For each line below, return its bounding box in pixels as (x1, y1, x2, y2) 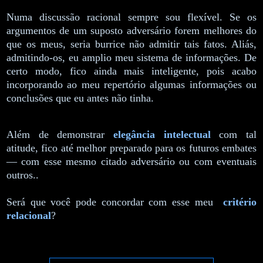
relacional (6, 209, 51, 221)
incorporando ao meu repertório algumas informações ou (6, 78, 257, 90)
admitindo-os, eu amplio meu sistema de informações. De (6, 51, 257, 63)
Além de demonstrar (6, 128, 113, 140)
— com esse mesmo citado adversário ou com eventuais (6, 155, 257, 167)
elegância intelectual (113, 128, 211, 140)
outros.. (6, 168, 39, 181)
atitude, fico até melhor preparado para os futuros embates (6, 141, 257, 154)
